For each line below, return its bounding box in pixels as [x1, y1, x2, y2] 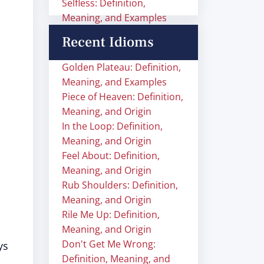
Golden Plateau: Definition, [62, 61, 181, 74]
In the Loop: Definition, [62, 120, 163, 133]
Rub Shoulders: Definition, [62, 179, 178, 192]
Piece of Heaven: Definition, [62, 90, 183, 103]
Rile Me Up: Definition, [62, 208, 160, 221]
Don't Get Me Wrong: [62, 237, 156, 250]
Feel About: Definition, [62, 149, 160, 162]
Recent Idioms [62, 33, 154, 51]
